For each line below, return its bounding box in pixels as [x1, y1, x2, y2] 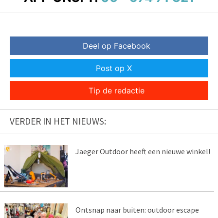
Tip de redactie [88, 85, 145, 95]
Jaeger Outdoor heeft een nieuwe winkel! [75, 146, 210, 156]
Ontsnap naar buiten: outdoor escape [75, 204, 199, 215]
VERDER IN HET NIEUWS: [10, 115, 106, 127]
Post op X [96, 63, 132, 73]
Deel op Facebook [82, 40, 150, 51]
